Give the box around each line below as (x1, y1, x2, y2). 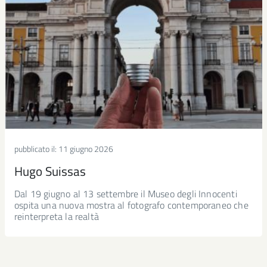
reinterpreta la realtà (14, 209, 99, 223)
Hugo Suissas (14, 162, 86, 181)
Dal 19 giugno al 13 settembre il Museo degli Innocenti (14, 187, 237, 201)
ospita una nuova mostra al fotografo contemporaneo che (14, 198, 249, 212)
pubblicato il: (14, 142, 58, 155)
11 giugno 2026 (58, 142, 113, 155)
